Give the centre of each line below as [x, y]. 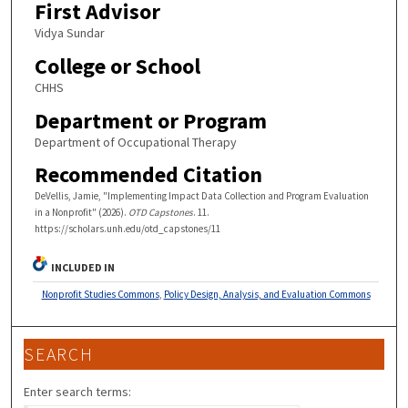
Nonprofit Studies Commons [100, 294]
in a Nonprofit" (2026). [81, 213]
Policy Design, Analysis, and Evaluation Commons [267, 294]
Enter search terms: [78, 391]
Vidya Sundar [69, 33]
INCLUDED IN [83, 267]
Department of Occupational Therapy [135, 142]
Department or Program [150, 120]
